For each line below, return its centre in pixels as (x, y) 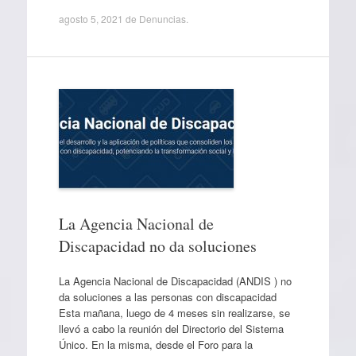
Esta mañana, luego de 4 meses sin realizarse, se (174, 312)
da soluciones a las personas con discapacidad (167, 296)
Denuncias (162, 19)
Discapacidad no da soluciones (157, 246)
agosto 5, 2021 (91, 19)
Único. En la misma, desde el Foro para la (155, 344)
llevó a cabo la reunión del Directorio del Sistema (171, 328)
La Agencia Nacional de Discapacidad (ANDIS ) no (175, 281)
